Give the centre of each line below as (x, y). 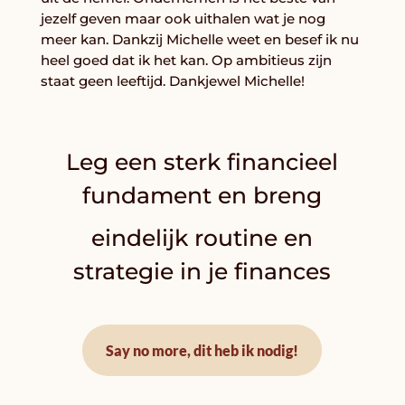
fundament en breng (202, 196)
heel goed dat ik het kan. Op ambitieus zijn (186, 61)
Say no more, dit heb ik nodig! (202, 350)
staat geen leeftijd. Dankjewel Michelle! (172, 81)
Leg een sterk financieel (202, 162)
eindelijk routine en (202, 238)
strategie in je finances (202, 272)
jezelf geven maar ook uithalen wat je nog (183, 19)
